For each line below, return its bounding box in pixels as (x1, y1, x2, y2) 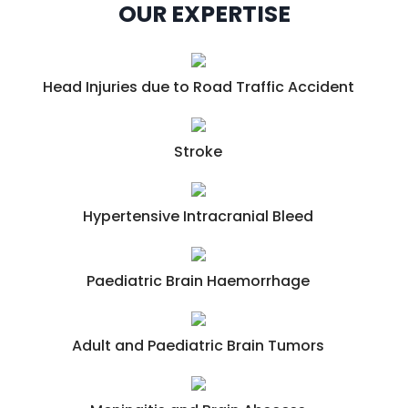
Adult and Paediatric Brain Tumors (72, 335, 325, 357)
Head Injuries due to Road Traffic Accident (42, 76, 354, 98)
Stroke (174, 141, 223, 163)
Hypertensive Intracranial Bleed (83, 206, 314, 228)
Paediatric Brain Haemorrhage (87, 270, 311, 292)
